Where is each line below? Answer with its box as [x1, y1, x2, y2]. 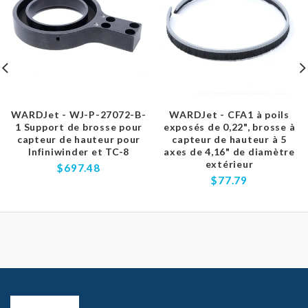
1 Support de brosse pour [15, 121, 142, 133]
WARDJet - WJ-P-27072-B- [11, 109, 146, 120]
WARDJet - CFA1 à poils [169, 109, 289, 120]
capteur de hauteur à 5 [172, 133, 287, 145]
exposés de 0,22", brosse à [163, 121, 296, 133]
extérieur [205, 158, 254, 170]
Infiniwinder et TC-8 [28, 146, 129, 157]
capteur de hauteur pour [16, 133, 141, 145]
